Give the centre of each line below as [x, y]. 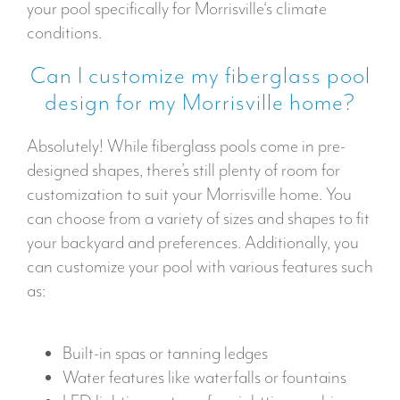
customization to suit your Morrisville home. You [189, 195]
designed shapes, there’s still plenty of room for [183, 171]
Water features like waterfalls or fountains [204, 378]
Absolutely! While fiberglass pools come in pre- [186, 146]
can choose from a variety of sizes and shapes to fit [198, 219]
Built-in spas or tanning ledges [165, 354]
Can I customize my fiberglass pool [200, 76]
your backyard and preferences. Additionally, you [193, 243]
